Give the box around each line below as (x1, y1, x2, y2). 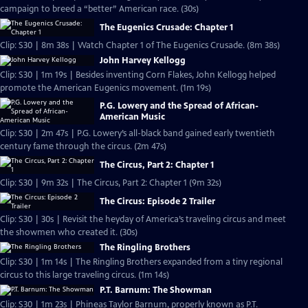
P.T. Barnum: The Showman (100, 285, 212, 296)
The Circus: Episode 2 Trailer (100, 196, 215, 207)
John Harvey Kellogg (100, 55, 186, 66)
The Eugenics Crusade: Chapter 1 (100, 22, 233, 33)
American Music (100, 111, 165, 122)
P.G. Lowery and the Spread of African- (100, 100, 258, 111)
